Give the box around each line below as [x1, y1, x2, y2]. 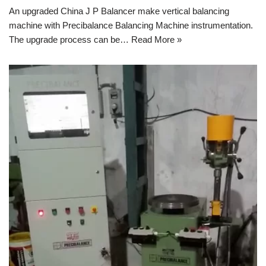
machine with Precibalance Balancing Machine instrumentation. [9, 20, 253, 30]
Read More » [131, 34, 182, 45]
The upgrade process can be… [9, 34, 131, 45]
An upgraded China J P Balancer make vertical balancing [9, 5, 229, 16]
